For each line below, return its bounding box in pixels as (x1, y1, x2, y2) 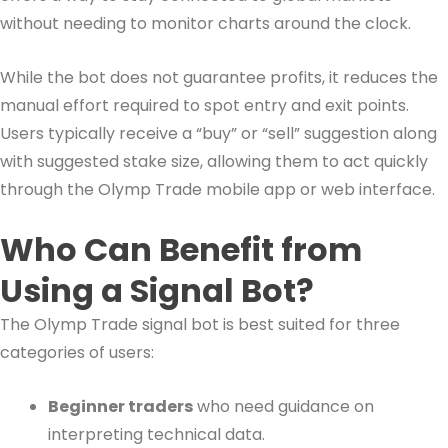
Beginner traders (48, 394, 193, 418)
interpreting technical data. (48, 422, 265, 446)
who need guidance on (193, 394, 374, 418)
